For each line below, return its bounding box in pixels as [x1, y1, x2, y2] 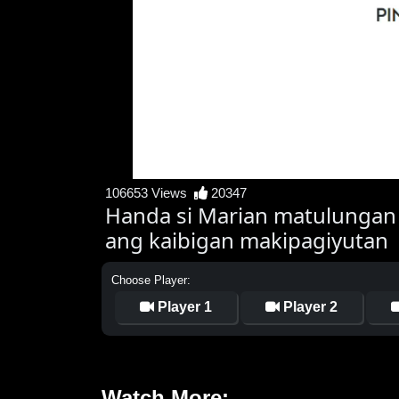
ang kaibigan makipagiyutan [105, 225, 388, 256]
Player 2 [280, 299, 338, 315]
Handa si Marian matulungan [105, 200, 396, 231]
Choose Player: [111, 273, 191, 288]
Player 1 [154, 299, 212, 315]
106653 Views [105, 185, 194, 201]
